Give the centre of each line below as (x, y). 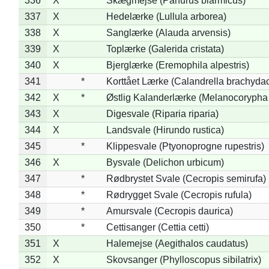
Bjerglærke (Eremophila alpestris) (177, 65)
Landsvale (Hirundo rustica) (165, 130)
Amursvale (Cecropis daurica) (169, 211)
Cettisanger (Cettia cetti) (157, 227)
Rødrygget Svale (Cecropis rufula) (179, 195)
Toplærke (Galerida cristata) (165, 49)
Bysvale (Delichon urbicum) (165, 162)
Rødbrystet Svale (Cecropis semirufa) (186, 178)
